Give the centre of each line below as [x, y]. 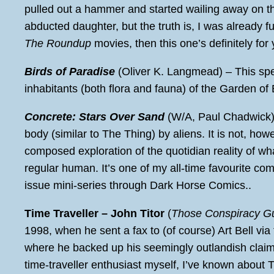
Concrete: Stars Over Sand [94, 117]
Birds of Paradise [70, 71]
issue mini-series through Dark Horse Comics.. [138, 185]
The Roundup [58, 43]
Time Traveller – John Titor [94, 213]
